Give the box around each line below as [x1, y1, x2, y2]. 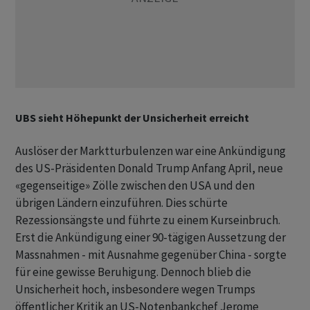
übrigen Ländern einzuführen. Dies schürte [15, 195, 228, 211]
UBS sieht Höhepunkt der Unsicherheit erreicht [15, 111, 249, 125]
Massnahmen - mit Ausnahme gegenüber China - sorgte [15, 247, 286, 263]
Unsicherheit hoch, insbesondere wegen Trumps [15, 282, 255, 298]
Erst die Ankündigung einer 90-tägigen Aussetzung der [15, 230, 286, 246]
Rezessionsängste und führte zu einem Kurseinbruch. [15, 212, 280, 228]
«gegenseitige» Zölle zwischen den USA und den [15, 178, 255, 194]
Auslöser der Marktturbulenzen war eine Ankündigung [15, 143, 286, 159]
